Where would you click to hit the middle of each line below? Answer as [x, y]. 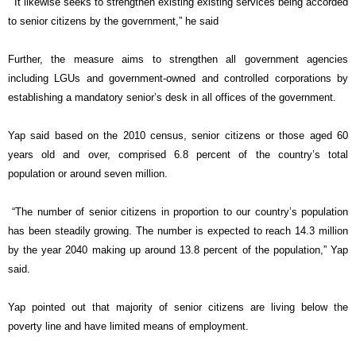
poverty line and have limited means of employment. [128, 327]
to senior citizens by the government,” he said [113, 21]
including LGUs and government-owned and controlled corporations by [178, 79]
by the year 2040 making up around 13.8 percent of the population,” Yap [178, 250]
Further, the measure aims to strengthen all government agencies [178, 60]
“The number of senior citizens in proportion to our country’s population [178, 212]
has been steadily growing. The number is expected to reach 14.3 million [178, 231]
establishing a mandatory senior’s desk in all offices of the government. [172, 98]
